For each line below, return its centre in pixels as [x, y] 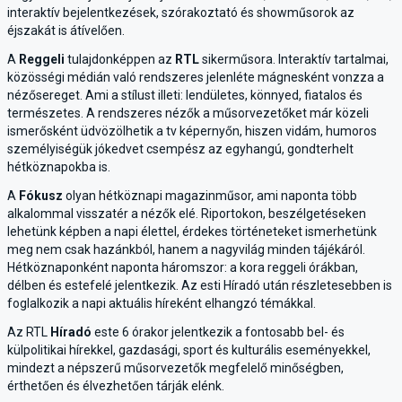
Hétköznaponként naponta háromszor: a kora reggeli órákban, [183, 267]
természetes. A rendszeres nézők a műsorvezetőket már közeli [188, 113]
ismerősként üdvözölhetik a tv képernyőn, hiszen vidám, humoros [192, 131]
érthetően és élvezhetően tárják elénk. [116, 386]
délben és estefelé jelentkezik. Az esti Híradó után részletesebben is [200, 285]
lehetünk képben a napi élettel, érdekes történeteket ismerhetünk [192, 232]
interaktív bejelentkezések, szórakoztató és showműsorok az [181, 13]
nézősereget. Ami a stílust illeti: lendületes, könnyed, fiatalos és [185, 95]
